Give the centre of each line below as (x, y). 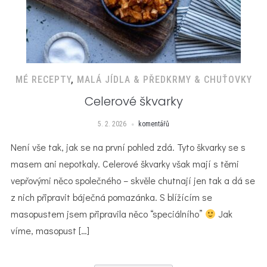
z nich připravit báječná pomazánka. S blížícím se (111, 197)
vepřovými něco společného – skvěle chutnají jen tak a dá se (133, 180)
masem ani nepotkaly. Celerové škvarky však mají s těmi (125, 164)
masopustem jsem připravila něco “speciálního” (108, 214)
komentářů (154, 124)
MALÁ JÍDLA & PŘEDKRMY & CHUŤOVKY (164, 80)
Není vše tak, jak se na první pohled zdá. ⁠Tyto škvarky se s (128, 147)
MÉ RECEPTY (43, 80)
